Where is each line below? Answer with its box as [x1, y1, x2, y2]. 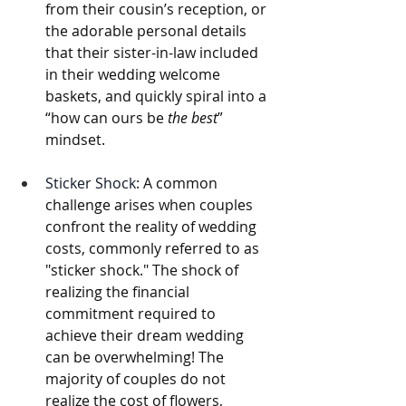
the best [168, 108, 217, 128]
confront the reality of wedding [45, 217, 260, 237]
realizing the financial [45, 282, 193, 302]
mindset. [45, 130, 109, 150]
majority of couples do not [45, 369, 229, 389]
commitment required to [45, 304, 219, 324]
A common [140, 173, 221, 193]
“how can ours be [45, 108, 168, 128]
